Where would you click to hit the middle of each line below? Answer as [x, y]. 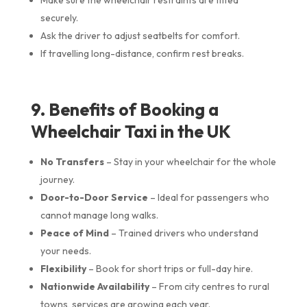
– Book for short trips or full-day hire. [169, 268]
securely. [59, 17]
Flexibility [63, 268]
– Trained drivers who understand [183, 233]
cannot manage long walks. [99, 215]
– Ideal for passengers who [208, 197]
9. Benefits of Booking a [124, 109]
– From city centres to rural [209, 286]
